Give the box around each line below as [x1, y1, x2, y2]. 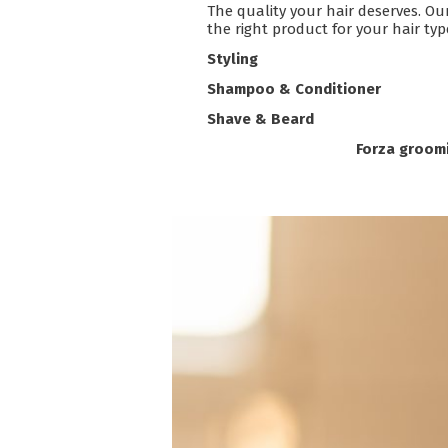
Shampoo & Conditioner [207, 79, 381, 98]
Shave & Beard [207, 109, 314, 128]
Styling [207, 49, 258, 68]
